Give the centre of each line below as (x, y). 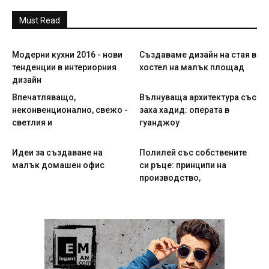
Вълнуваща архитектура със (198, 97)
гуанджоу (159, 122)
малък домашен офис (58, 165)
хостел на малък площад (192, 67)
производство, (170, 178)
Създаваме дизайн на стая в (198, 55)
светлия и (32, 122)
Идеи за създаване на (57, 153)
